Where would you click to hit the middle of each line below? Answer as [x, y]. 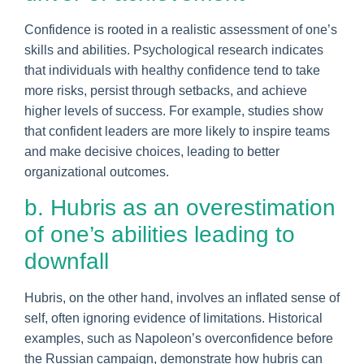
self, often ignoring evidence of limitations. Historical [173, 318]
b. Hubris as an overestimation [180, 207]
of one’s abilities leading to [160, 234]
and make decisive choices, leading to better [152, 151]
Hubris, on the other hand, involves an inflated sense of [182, 297]
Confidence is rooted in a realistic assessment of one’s [181, 29]
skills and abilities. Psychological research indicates [174, 50]
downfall [67, 261]
